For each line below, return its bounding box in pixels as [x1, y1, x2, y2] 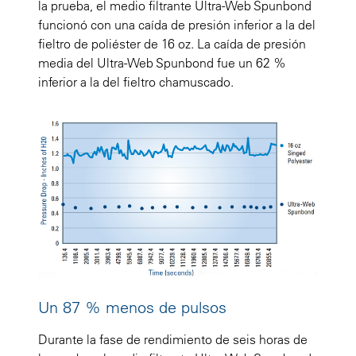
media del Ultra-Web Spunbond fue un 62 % [38, 54, 286, 71]
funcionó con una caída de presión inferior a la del [38, 16, 315, 33]
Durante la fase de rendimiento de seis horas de [38, 331, 308, 348]
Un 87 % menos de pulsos [38, 297, 226, 318]
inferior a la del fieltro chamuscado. [38, 73, 234, 90]
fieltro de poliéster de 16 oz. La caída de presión [38, 35, 306, 52]
